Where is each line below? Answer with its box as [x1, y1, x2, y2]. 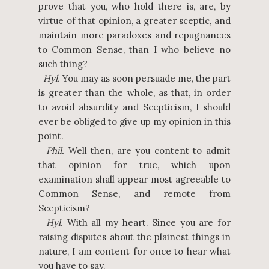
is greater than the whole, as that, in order [38, 87, 231, 98]
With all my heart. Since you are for [63, 217, 231, 228]
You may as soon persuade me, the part [60, 73, 231, 84]
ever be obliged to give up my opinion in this [38, 116, 231, 127]
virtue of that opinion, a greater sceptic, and [38, 15, 231, 26]
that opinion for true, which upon [38, 159, 231, 171]
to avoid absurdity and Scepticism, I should [38, 101, 231, 113]
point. [38, 130, 64, 142]
